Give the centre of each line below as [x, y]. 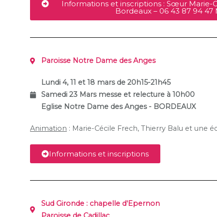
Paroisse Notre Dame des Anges [98, 61]
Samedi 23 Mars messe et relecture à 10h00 [118, 95]
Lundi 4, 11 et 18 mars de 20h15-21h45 [143, 83]
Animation [48, 129]
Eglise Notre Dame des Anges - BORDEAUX [118, 107]
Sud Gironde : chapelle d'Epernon [100, 204]
